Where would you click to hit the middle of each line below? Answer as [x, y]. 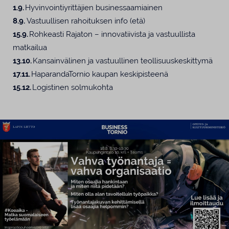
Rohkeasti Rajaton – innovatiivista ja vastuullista [112, 34]
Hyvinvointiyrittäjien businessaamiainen [93, 7]
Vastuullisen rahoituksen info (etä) [85, 21]
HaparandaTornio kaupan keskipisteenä [99, 74]
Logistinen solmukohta [72, 87]
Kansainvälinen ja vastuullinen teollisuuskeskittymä [122, 61]
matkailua [30, 47]
